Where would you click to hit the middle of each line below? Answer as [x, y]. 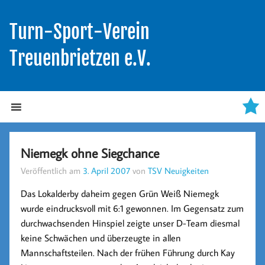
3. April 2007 [107, 170]
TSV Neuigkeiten [179, 170]
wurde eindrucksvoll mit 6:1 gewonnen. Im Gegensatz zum [132, 208]
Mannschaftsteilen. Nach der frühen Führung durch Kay [128, 252]
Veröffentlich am [52, 170]
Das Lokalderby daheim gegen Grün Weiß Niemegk [120, 193]
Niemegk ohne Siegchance [90, 153]
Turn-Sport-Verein [80, 32]
